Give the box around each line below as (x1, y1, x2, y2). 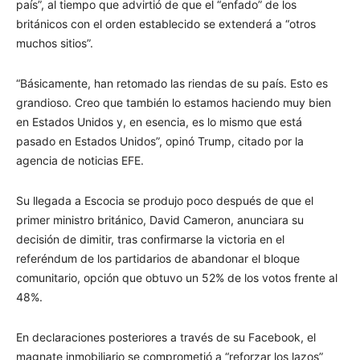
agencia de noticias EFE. (16, 153, 144, 167)
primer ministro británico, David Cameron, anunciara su (16, 212, 304, 227)
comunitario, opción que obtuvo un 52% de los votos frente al (16, 270, 337, 284)
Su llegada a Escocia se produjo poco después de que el (16, 193, 313, 207)
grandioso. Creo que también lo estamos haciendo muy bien (16, 95, 331, 109)
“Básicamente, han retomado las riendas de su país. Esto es (16, 76, 328, 90)
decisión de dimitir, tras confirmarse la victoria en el (16, 231, 284, 246)
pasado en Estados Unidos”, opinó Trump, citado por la (16, 133, 304, 148)
